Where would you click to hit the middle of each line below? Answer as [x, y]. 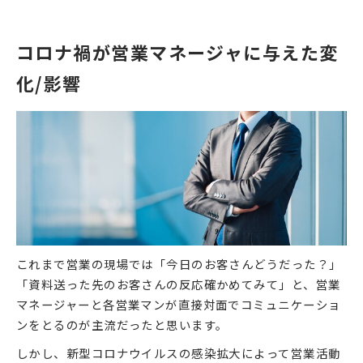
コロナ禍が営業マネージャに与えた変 [177, 51]
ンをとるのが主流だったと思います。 [122, 324]
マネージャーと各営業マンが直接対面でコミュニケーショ [179, 304]
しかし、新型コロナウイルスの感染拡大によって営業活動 [179, 352]
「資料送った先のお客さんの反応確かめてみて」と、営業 [179, 284]
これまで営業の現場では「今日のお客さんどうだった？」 [179, 263]
